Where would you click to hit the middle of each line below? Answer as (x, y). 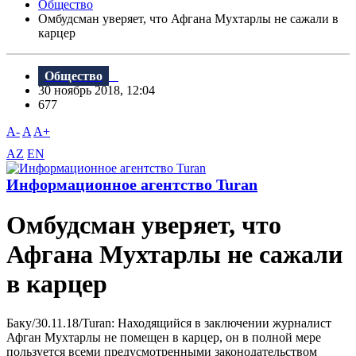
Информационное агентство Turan (132, 185)
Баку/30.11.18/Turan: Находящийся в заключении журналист (169, 323)
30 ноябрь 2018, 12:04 (101, 91)
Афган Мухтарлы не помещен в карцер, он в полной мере (164, 337)
